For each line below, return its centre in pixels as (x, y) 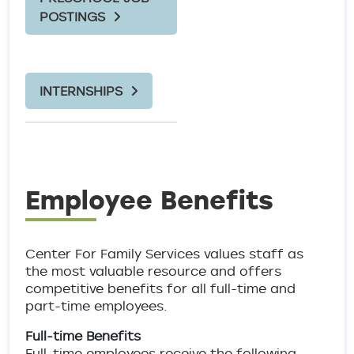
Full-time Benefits (83, 336)
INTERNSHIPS (81, 91)
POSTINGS (72, 17)
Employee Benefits (149, 200)
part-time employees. (96, 306)
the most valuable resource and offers (153, 271)
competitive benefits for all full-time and (160, 288)
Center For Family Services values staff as (164, 254)
